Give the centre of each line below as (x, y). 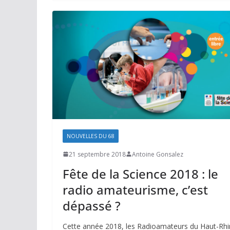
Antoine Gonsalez (158, 154)
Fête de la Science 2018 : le (140, 174)
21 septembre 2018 (97, 154)
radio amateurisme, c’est (135, 189)
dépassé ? (92, 205)
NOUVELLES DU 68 (91, 136)
